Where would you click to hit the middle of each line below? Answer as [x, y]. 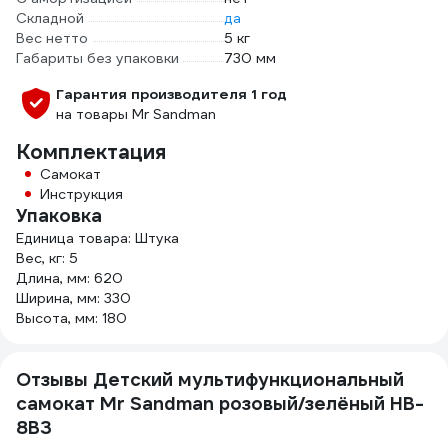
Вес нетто [52, 38]
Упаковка [59, 215]
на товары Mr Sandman [136, 114]
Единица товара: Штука [97, 238]
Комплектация [91, 152]
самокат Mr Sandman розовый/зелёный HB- [220, 403]
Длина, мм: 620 [69, 278]
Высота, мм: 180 [71, 318]
